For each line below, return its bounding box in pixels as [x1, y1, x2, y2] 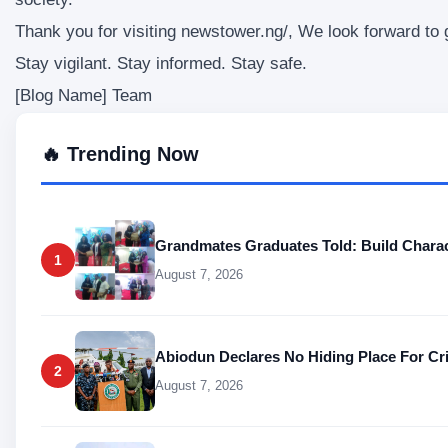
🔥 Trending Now [41, 143, 199, 165]
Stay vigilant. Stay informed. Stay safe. [15, 54, 307, 73]
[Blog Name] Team [15, 86, 152, 105]
